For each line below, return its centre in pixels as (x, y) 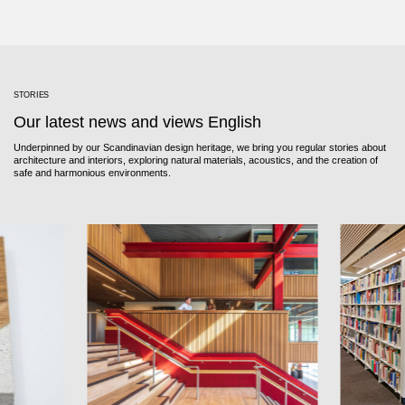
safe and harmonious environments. (92, 173)
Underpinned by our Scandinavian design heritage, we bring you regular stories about (200, 148)
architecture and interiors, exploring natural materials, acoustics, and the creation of (196, 160)
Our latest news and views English (137, 122)
